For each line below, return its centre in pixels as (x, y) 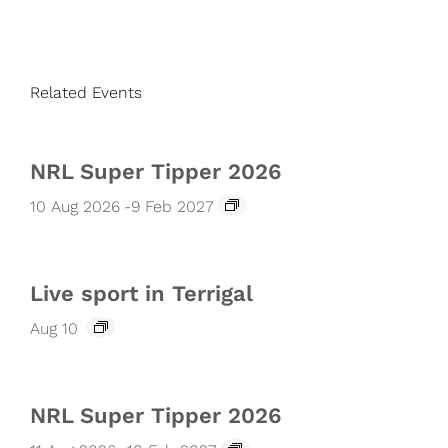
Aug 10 (54, 329)
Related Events (86, 93)
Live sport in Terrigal (141, 294)
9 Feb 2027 (172, 207)
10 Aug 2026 (75, 207)
